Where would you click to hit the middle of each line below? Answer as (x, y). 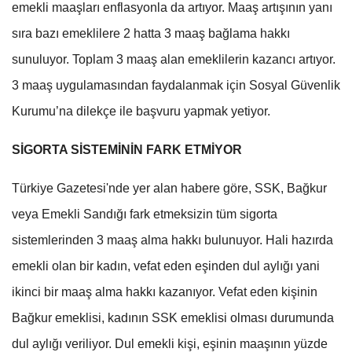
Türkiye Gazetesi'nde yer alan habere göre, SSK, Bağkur (169, 188)
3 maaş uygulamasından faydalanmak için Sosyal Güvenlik (176, 85)
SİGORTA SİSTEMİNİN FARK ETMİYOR (127, 149)
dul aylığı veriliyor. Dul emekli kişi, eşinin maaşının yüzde (170, 343)
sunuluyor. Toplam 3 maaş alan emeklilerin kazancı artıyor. (174, 59)
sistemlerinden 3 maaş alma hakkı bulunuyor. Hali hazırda (172, 240)
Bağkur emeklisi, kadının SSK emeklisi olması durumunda (173, 317)
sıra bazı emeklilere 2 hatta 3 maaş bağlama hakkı (151, 33)
